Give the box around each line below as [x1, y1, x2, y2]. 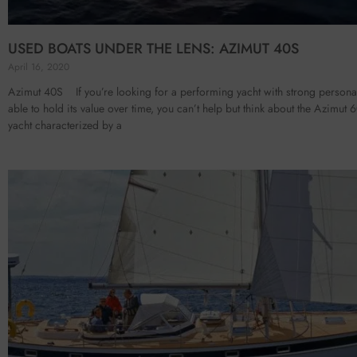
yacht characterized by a [8, 117, 122, 134]
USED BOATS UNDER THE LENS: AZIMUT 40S [8, 38, 299, 60]
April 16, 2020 [8, 60, 69, 75]
